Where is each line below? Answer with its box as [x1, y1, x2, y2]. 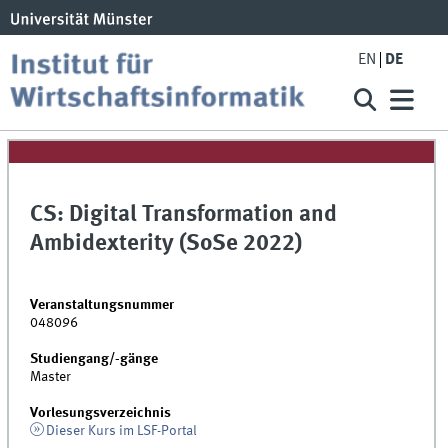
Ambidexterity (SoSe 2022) [30, 233, 303, 256]
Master [30, 369, 72, 384]
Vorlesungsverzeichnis [30, 405, 172, 420]
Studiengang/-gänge [30, 351, 159, 366]
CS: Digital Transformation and [30, 204, 338, 227]
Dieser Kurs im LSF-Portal [45, 423, 197, 438]
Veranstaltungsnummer [30, 297, 175, 312]
